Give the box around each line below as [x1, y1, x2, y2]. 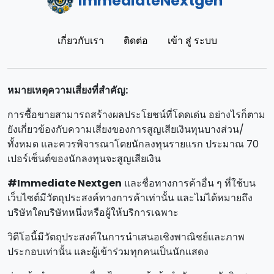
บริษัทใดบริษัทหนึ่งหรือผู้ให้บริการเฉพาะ [7, 206, 179, 220]
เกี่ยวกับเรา [57, 34, 104, 48]
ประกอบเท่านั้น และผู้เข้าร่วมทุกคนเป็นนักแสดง [7, 245, 209, 259]
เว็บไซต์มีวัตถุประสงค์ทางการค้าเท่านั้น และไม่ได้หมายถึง [7, 191, 253, 206]
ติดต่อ [123, 34, 148, 48]
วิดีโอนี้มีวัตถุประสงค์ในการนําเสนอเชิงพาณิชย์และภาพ [7, 230, 245, 245]
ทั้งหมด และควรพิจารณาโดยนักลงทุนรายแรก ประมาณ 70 [7, 137, 259, 152]
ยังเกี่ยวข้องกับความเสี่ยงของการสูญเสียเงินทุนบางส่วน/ [7, 122, 244, 137]
